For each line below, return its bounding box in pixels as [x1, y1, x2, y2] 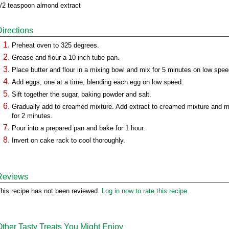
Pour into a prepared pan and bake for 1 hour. [12, 124, 145, 132]
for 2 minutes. [12, 112, 53, 120]
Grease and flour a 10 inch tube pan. [12, 54, 120, 61]
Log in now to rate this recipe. [102, 187, 189, 195]
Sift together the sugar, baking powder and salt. [12, 90, 151, 98]
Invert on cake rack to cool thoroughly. [12, 136, 125, 144]
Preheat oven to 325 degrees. [12, 41, 99, 49]
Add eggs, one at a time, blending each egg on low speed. [12, 78, 184, 86]
